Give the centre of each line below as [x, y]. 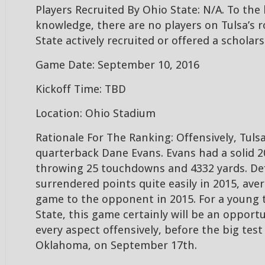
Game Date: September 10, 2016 [117, 65]
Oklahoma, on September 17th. [116, 245]
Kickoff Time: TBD [81, 89]
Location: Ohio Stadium [96, 114]
